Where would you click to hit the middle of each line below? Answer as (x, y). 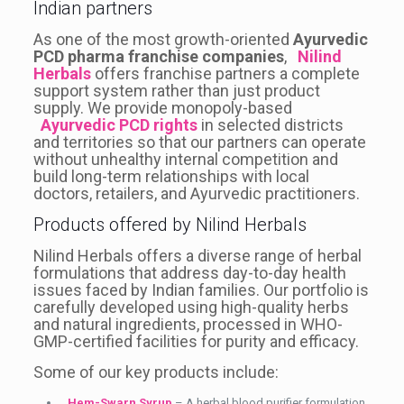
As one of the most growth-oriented (163, 39)
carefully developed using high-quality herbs (191, 307)
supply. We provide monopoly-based (162, 107)
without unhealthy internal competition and (185, 159)
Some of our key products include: (156, 372)
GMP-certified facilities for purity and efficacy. (196, 341)
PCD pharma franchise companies (158, 56)
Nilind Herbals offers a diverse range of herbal (197, 255)
